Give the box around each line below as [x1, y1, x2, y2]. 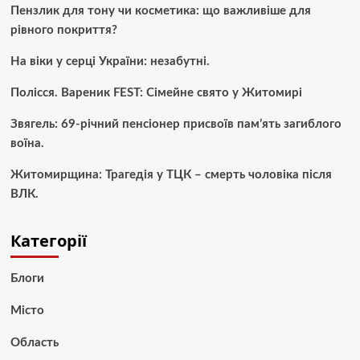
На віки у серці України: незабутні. [10, 55, 210, 67]
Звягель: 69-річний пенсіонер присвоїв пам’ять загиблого [10, 117, 342, 130]
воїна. [10, 137, 44, 149]
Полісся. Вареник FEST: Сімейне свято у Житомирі [10, 86, 302, 99]
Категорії [10, 229, 87, 252]
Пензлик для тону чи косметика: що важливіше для [10, 4, 311, 17]
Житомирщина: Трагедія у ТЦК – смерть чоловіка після [10, 168, 332, 181]
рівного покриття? [10, 23, 117, 36]
